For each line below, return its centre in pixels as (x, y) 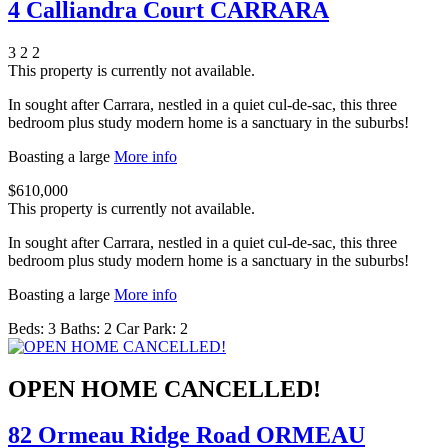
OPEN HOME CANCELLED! (164, 388)
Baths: (80, 328)
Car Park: (146, 328)
